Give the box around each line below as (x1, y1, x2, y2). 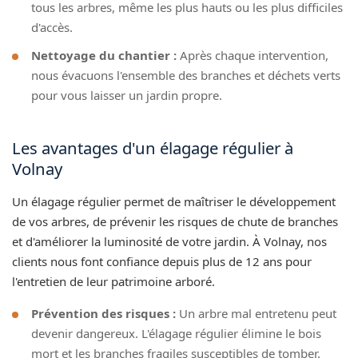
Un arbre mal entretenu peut (176, 304, 336, 321)
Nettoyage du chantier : (31, 46, 177, 63)
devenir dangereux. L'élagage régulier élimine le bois (31, 324, 321, 341)
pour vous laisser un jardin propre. (31, 86, 222, 103)
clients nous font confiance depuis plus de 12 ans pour (12, 253, 312, 269)
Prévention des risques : (31, 304, 176, 321)
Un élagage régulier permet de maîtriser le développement (12, 193, 336, 209)
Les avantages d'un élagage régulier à (12, 136, 293, 159)
